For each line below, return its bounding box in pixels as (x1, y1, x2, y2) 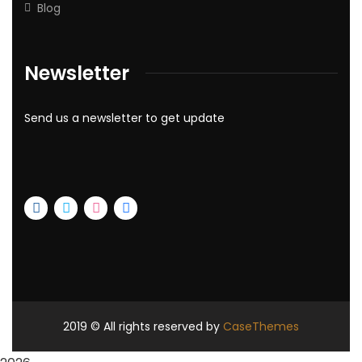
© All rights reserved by (87, 318, 223, 335)
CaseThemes (223, 318, 299, 335)
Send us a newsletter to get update (24, 109, 225, 126)
